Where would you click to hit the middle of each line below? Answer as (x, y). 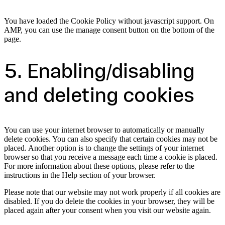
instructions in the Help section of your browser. (80, 175)
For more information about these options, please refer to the (99, 166)
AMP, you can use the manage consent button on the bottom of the (109, 30)
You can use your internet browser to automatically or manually (104, 130)
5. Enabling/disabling (99, 73)
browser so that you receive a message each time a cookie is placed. (111, 157)
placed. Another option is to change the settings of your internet (104, 148)
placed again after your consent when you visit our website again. (107, 210)
